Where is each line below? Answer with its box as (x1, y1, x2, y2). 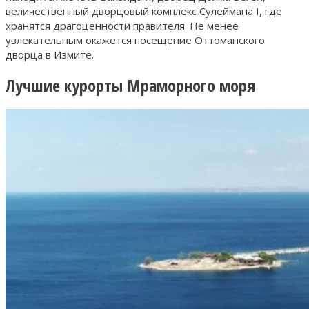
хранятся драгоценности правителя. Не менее (6, 19, 239, 33)
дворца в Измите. (6, 48, 94, 62)
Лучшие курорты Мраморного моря (6, 74, 255, 97)
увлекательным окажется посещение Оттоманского (6, 33, 265, 48)
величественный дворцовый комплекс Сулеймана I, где (6, 4, 282, 19)
